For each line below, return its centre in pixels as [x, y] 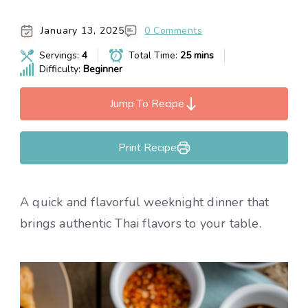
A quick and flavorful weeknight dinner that [145, 202]
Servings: [60, 56]
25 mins [197, 56]
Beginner [103, 69]
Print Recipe [147, 148]
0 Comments [174, 31]
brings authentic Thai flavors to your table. [141, 224]
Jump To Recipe [147, 104]
